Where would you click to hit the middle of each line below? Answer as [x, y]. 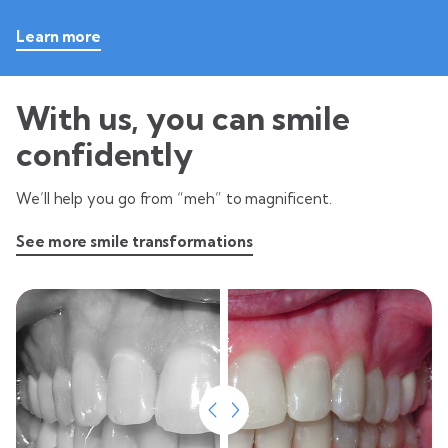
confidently [105, 153]
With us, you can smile [183, 117]
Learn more [59, 36]
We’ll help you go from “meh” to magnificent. [174, 198]
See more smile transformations [134, 241]
